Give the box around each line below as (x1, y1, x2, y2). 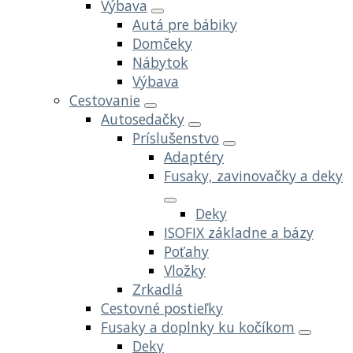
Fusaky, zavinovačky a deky (164, 165, 343, 185)
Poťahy (164, 241, 209, 261)
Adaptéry (164, 147, 224, 166)
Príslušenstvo (132, 128, 219, 147)
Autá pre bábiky (132, 14, 237, 34)
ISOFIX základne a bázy (164, 222, 314, 242)
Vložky (164, 260, 206, 280)
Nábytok (132, 52, 188, 72)
